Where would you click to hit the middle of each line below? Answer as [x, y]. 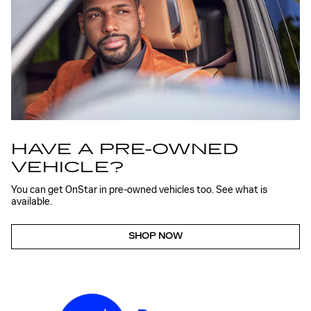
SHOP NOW [155, 236]
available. [32, 201]
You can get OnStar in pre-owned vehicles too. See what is [139, 190]
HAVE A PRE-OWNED [125, 150]
